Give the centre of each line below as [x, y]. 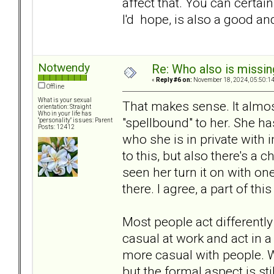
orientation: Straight [65, 107]
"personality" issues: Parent [75, 120]
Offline [55, 87]
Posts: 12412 [56, 127]
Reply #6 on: [174, 80]
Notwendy [64, 68]
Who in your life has [65, 114]
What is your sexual [65, 100]
